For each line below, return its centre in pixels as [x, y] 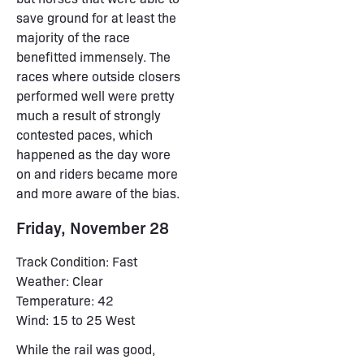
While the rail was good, [86, 349]
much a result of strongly [89, 115]
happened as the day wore [93, 154]
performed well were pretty [95, 95]
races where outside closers [98, 76]
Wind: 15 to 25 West [76, 320]
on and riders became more [97, 173]
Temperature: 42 [65, 300]
